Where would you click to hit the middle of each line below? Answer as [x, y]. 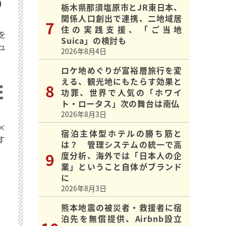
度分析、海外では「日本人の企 [122, 156]
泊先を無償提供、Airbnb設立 [122, 219]
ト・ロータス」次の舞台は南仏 [121, 104]
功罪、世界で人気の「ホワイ [122, 93]
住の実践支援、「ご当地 [122, 30]
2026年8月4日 [84, 51]
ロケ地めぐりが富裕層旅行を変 [122, 70]
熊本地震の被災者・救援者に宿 [122, 208]
